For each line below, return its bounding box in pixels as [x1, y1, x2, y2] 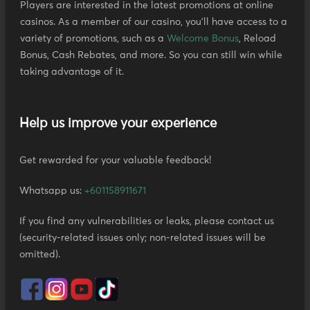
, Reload [239, 34, 276, 44]
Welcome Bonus [167, 34, 239, 44]
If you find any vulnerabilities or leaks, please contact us [19, 217, 274, 227]
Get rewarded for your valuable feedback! [19, 156, 211, 166]
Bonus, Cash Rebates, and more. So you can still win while [20, 51, 282, 61]
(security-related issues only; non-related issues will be [19, 233, 266, 244]
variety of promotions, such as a [20, 34, 167, 44]
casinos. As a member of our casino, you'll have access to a [20, 17, 287, 28]
